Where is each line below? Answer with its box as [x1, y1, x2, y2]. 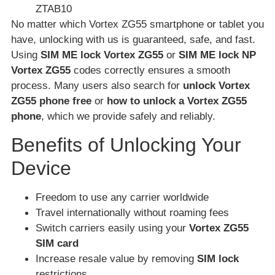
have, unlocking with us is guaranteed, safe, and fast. [11, 33, 255, 46]
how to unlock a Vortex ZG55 [107, 95, 247, 107]
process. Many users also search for [11, 79, 183, 92]
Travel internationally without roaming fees [36, 206, 229, 219]
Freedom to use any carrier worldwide [36, 190, 209, 203]
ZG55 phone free [11, 95, 91, 107]
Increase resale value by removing [36, 252, 197, 265]
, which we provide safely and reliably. [41, 110, 215, 123]
